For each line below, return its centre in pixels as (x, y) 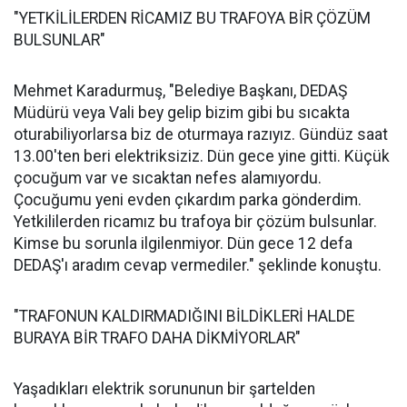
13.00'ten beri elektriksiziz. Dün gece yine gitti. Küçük (202, 157)
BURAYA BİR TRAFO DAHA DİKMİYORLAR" (157, 338)
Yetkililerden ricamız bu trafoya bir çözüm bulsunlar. (195, 222)
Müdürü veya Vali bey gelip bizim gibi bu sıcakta (182, 113)
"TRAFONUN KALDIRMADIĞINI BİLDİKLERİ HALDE (184, 317)
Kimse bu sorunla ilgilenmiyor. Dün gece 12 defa (183, 244)
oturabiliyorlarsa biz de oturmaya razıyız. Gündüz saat (201, 135)
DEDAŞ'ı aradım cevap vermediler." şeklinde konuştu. (198, 266)
